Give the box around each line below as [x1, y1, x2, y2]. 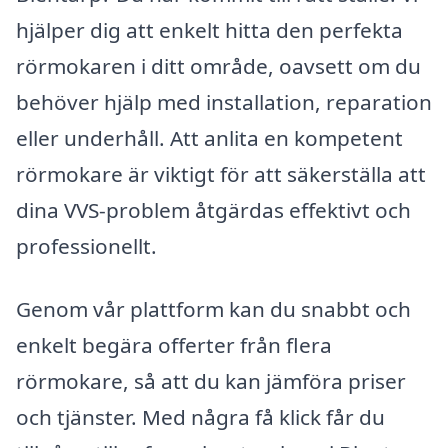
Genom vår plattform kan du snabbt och [16, 295, 411, 324]
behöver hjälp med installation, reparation [16, 87, 432, 116]
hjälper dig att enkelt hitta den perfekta [16, 15, 403, 44]
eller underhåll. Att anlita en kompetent [16, 123, 403, 152]
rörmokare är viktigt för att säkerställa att [16, 159, 426, 188]
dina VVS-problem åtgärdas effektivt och [16, 195, 411, 224]
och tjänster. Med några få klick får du [16, 403, 385, 432]
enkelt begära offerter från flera [16, 331, 332, 360]
